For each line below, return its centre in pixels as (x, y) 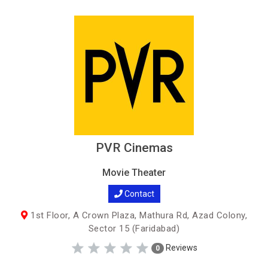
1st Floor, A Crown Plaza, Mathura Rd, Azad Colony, (137, 215)
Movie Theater (134, 173)
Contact (138, 194)
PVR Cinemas (134, 148)
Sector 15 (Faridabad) (134, 229)
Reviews (181, 247)
